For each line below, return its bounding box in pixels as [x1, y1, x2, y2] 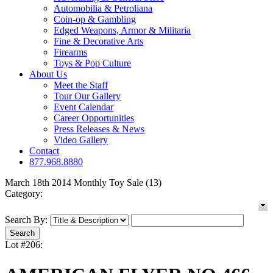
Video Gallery [54, 135, 108, 146]
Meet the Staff [54, 80, 108, 91]
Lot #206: [5, 239, 43, 250]
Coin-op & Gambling [54, 14, 136, 25]
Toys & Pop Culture [54, 58, 131, 69]
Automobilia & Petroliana [54, 3, 152, 14]
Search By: [5, 214, 48, 225]
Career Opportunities [54, 113, 134, 124]
